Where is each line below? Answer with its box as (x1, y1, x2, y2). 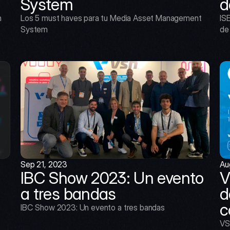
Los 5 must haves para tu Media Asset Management (21, 12, 202, 23)
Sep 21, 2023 (21, 159, 68, 169)
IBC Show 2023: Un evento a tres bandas (21, 202, 165, 213)
